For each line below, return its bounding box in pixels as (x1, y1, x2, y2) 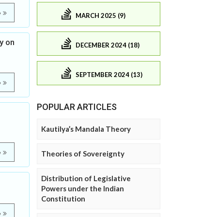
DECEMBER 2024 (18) (76, 41, 139, 49)
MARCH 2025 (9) (76, 11, 125, 19)
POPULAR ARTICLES (37, 102, 117, 112)
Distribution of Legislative (41, 174, 131, 183)
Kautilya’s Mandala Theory (41, 124, 131, 134)
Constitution (41, 194, 85, 203)
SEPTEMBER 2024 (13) (76, 70, 142, 78)
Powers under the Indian (41, 184, 124, 193)
